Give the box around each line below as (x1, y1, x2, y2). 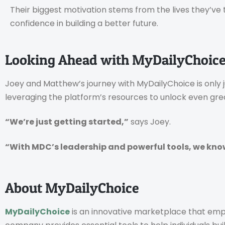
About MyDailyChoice (5, 179, 139, 196)
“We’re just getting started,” (5, 116, 129, 128)
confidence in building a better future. (10, 18, 158, 30)
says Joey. (129, 116, 171, 128)
